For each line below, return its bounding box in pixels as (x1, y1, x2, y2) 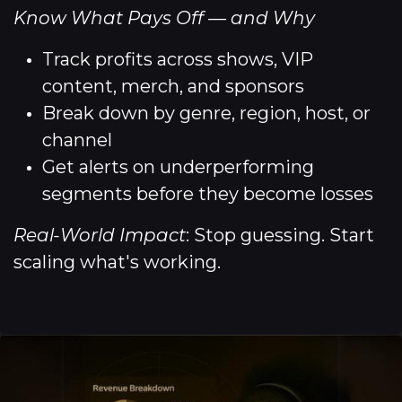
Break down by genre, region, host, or (42, 101, 371, 124)
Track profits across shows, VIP (42, 48, 313, 70)
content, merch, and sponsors (42, 74, 304, 97)
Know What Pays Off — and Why (13, 6, 315, 29)
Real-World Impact (13, 223, 186, 246)
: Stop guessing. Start (186, 223, 374, 246)
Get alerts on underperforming (42, 155, 314, 178)
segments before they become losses (42, 182, 373, 205)
